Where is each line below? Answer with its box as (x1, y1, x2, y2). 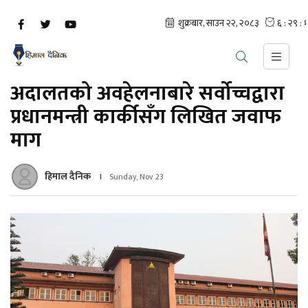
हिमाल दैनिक (45, 168, 91, 184)
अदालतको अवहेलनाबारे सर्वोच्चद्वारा (10, 76, 285, 111)
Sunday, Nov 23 (109, 170, 164, 184)
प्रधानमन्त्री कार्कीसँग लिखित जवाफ (10, 100, 281, 134)
